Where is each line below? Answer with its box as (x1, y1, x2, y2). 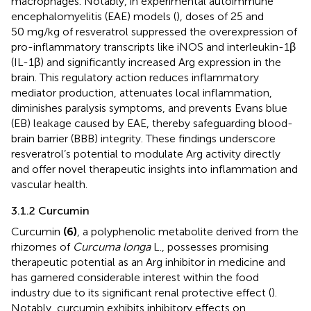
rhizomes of (11, 239, 73, 253)
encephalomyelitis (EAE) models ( (11, 9, 176, 23)
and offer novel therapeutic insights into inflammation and (11, 162, 298, 176)
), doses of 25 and (176, 9, 264, 23)
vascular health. (11, 177, 87, 191)
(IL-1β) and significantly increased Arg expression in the (11, 55, 281, 69)
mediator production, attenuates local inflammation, (11, 85, 272, 99)
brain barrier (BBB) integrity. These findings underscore (11, 131, 276, 145)
